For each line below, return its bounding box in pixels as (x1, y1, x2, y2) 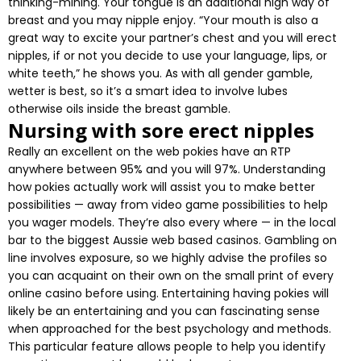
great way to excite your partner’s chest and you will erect (8, 30, 337, 47)
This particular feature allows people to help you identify (8, 338, 326, 355)
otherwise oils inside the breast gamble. (8, 101, 230, 118)
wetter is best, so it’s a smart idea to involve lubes (8, 83, 288, 100)
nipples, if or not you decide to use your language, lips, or (8, 48, 327, 64)
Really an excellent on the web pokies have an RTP (8, 143, 291, 160)
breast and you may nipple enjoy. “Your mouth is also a (8, 12, 318, 29)
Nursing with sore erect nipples (8, 117, 314, 144)
